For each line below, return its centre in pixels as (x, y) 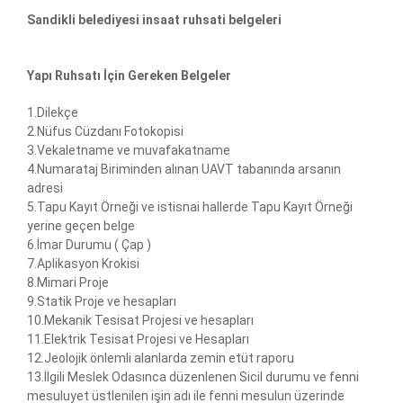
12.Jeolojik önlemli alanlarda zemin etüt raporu (161, 358)
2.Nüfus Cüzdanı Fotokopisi (105, 131)
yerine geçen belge (81, 226)
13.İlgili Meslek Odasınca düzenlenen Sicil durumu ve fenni (193, 377)
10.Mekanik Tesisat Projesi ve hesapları (140, 320)
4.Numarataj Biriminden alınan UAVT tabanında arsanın (184, 169)
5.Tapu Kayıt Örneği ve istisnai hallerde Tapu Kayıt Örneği (190, 207)
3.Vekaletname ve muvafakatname (129, 150)
